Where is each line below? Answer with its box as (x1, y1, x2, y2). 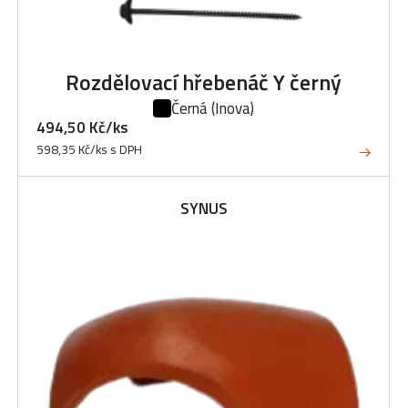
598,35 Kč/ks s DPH (36, 140, 142, 158)
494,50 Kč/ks (36, 116, 128, 139)
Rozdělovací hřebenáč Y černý (66, 66, 342, 98)
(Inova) (211, 97, 254, 120)
